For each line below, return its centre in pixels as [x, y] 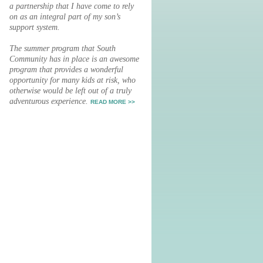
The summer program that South [63, 48]
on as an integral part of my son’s [65, 16]
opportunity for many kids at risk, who [73, 80]
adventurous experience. [50, 101]
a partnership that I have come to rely [72, 6]
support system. [35, 27]
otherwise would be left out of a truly [70, 90]
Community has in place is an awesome [74, 59]
